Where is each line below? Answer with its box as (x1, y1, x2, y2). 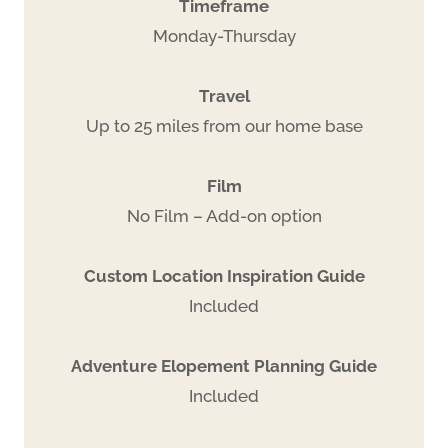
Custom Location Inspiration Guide (83, 265, 365, 286)
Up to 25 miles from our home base (85, 115, 363, 136)
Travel (198, 85, 250, 106)
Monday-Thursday (152, 25, 296, 46)
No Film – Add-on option (126, 205, 322, 226)
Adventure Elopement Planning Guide (71, 355, 377, 376)
